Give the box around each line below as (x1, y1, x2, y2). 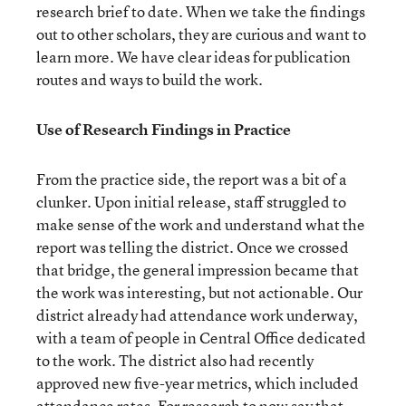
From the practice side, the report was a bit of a (36, 169, 347, 189)
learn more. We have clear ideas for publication (36, 46, 351, 67)
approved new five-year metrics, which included (36, 372, 359, 393)
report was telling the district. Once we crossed (36, 237, 349, 257)
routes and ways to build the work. (36, 69, 263, 90)
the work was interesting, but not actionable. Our (36, 282, 362, 303)
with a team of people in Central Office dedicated (36, 327, 366, 348)
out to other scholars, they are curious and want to (36, 24, 366, 44)
